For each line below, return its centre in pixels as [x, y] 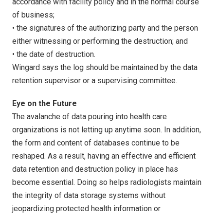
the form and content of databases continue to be [96, 143]
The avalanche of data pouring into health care [90, 117]
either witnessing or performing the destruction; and [100, 41]
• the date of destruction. [54, 54]
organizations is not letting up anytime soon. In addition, [107, 130]
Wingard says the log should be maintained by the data [105, 67]
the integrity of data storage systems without [89, 196]
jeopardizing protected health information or [86, 209]
